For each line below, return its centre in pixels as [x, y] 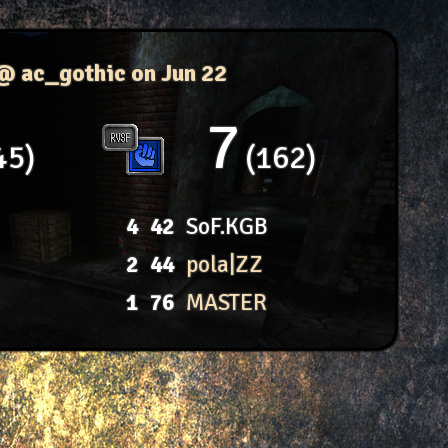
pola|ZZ [224, 265]
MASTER [226, 303]
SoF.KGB [226, 227]
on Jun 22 [178, 72]
